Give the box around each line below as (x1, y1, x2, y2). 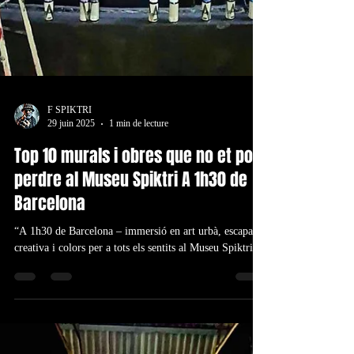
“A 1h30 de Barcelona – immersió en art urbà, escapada (14, 250, 263, 262)
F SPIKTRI (47, 130, 92, 141)
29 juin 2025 (47, 143, 95, 154)
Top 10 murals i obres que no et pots (14, 168, 266, 194)
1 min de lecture (109, 143, 168, 154)
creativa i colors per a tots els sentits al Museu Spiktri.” (14, 267, 261, 279)
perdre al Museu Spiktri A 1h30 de (14, 192, 247, 217)
